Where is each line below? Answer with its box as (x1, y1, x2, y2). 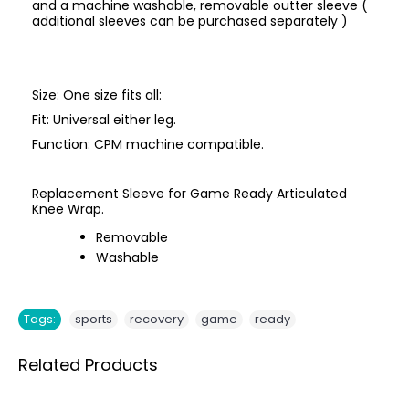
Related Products (18, 353, 158, 376)
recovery (130, 310, 184, 328)
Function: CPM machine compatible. (32, 135, 264, 153)
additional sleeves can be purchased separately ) (32, 12, 351, 30)
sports (75, 310, 112, 328)
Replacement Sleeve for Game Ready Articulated (32, 184, 347, 203)
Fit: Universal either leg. (32, 110, 176, 129)
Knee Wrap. (32, 200, 104, 218)
